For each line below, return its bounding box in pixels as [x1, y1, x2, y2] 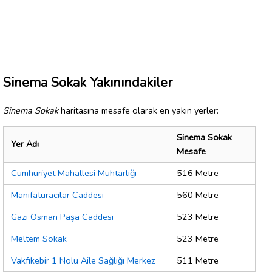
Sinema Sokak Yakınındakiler [3, 73, 172, 92]
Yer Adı [11, 138, 39, 151]
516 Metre [177, 167, 219, 180]
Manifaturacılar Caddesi [11, 189, 104, 202]
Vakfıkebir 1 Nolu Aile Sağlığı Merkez [11, 254, 155, 267]
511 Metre [177, 254, 219, 267]
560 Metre [177, 189, 219, 202]
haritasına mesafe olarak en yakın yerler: [58, 104, 219, 117]
